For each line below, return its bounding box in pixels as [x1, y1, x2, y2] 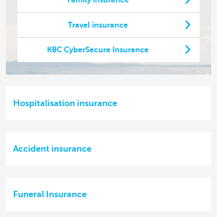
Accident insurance [13, 144, 92, 154]
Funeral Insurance [13, 189, 87, 200]
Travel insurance [68, 20, 128, 30]
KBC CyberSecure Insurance [47, 45, 149, 54]
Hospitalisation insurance [13, 98, 117, 108]
